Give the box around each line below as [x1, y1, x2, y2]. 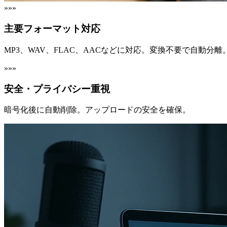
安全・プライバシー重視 [4, 83, 110, 94]
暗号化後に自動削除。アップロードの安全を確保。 [4, 105, 191, 115]
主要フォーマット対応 [4, 23, 100, 34]
